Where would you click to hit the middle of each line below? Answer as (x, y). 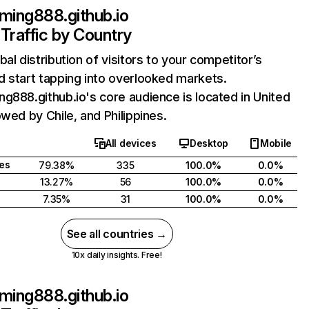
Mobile (276, 143)
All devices (131, 143)
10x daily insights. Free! (117, 255)
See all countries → (117, 234)
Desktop (209, 143)
